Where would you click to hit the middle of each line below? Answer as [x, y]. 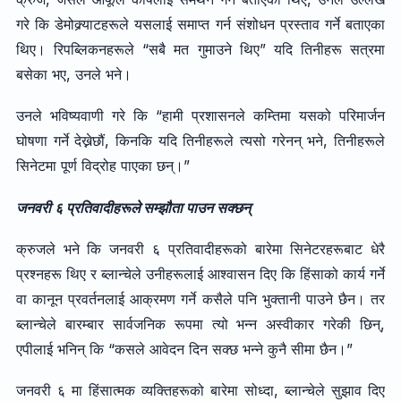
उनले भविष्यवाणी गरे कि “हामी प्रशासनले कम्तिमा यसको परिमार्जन [200, 116]
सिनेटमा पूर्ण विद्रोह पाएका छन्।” [102, 166]
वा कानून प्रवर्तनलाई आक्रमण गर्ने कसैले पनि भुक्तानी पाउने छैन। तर [200, 299]
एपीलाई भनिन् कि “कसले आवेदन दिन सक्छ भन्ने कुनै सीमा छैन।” [184, 349]
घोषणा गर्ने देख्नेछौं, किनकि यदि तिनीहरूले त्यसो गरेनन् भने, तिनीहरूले [200, 141]
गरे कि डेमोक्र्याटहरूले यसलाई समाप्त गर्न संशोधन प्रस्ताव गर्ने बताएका [200, 24]
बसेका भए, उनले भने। [73, 74]
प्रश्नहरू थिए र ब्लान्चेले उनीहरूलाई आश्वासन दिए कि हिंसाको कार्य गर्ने [200, 273]
